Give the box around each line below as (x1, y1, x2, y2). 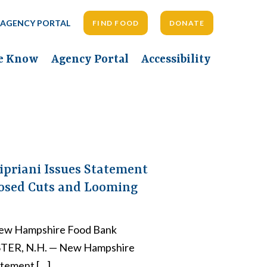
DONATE (169, 18, 205, 28)
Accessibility (141, 52, 211, 66)
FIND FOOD (92, 18, 139, 28)
